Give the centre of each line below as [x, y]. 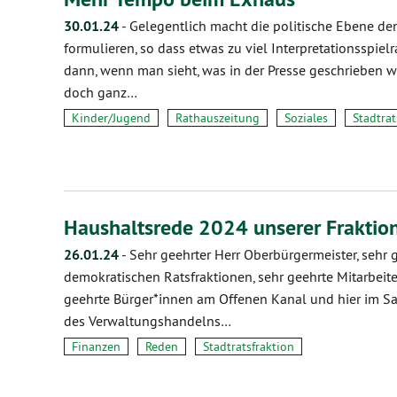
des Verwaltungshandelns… [148, 321]
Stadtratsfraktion [249, 346]
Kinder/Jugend [111, 118]
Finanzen [96, 346]
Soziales [306, 118]
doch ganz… [101, 92]
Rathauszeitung [218, 118]
